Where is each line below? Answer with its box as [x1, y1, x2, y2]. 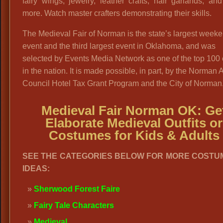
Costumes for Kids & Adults [48, 128, 220, 142]
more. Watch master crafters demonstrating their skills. [22, 9, 212, 17]
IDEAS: [22, 164, 50, 173]
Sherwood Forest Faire [34, 185, 120, 193]
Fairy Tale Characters [34, 201, 114, 210]
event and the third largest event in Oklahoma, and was [22, 42, 216, 50]
